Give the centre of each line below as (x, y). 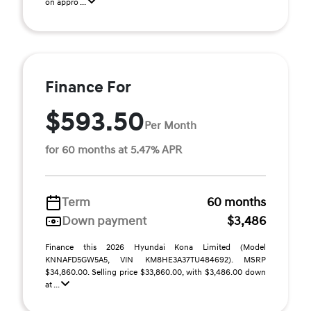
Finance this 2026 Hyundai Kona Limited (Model (155, 247)
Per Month (170, 125)
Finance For (88, 87)
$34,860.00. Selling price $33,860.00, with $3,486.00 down (155, 272)
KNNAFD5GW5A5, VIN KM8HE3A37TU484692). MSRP (155, 260)
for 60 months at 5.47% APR (114, 150)
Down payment (104, 221)
